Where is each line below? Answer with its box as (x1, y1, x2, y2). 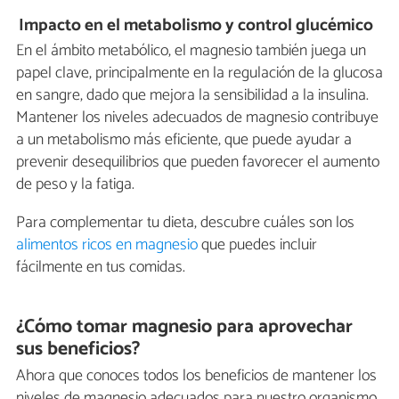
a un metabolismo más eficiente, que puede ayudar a (16, 126, 352, 153)
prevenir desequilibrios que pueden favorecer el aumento (16, 148, 379, 175)
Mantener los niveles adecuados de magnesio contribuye (16, 103, 379, 131)
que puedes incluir (198, 231, 317, 258)
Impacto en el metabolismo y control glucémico (19, 12, 374, 40)
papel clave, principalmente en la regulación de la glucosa (16, 59, 383, 86)
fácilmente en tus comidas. (16, 253, 185, 281)
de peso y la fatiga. (16, 170, 134, 198)
